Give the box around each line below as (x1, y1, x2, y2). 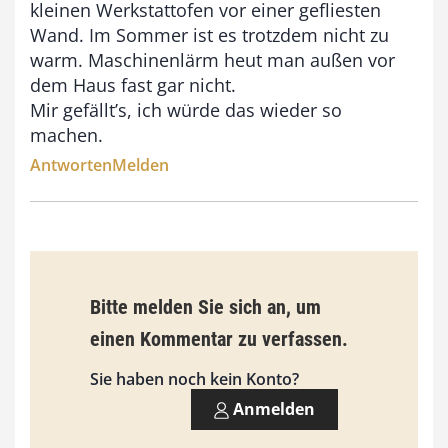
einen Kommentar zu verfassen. (90, 326, 348, 351)
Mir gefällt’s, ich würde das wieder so (30, 97, 342, 122)
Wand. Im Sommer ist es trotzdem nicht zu (30, 22, 389, 47)
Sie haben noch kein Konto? (90, 367, 299, 390)
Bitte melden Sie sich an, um (90, 294, 321, 319)
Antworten (30, 153, 112, 176)
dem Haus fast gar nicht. (30, 72, 236, 97)
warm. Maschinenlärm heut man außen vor (30, 47, 395, 72)
